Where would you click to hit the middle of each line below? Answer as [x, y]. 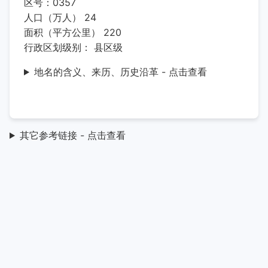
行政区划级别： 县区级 [73, 47]
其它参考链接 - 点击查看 [72, 135]
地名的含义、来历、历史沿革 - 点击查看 [120, 72]
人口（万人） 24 [60, 17]
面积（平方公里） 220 [73, 32]
